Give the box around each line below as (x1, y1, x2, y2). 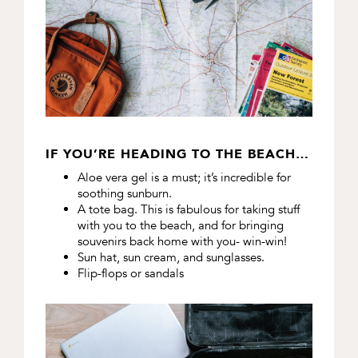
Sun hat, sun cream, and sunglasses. (77, 249, 265, 265)
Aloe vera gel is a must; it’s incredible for (77, 169, 291, 185)
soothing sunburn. (77, 185, 172, 201)
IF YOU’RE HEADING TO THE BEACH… (45, 145, 309, 161)
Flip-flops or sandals (77, 265, 184, 281)
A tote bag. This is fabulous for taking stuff (77, 201, 300, 217)
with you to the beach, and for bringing (77, 217, 284, 233)
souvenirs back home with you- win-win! (77, 233, 287, 249)
